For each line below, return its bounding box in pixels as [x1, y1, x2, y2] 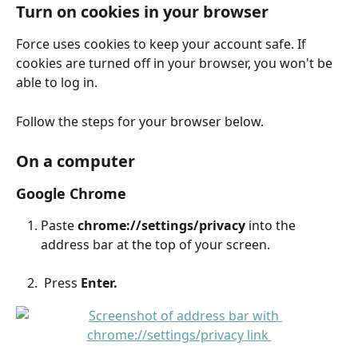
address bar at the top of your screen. [41, 235, 270, 253]
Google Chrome [16, 183, 126, 203]
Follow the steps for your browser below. [16, 112, 264, 130]
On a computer [16, 149, 135, 172]
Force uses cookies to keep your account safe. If [16, 35, 309, 54]
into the [245, 216, 299, 234]
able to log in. [16, 74, 97, 92]
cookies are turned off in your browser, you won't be [16, 54, 336, 73]
